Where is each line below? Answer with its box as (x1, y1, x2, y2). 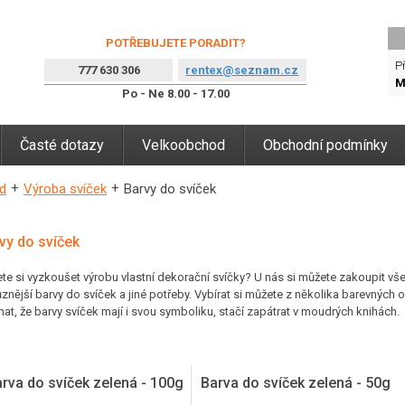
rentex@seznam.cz (185, 63, 299, 77)
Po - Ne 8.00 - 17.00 (121, 86, 230, 100)
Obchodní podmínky (263, 137, 388, 154)
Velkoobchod (142, 137, 225, 154)
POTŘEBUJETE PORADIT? (105, 36, 246, 50)
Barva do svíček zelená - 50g (201, 373, 391, 391)
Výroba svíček (24, 181, 107, 197)
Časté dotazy (20, 137, 104, 154)
